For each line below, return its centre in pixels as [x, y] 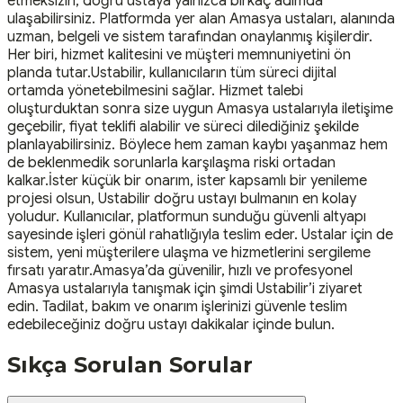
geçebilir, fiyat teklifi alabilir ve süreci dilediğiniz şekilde [183, 126]
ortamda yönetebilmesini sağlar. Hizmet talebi [155, 90]
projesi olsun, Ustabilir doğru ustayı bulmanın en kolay [182, 198]
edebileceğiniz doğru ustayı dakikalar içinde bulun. [171, 324]
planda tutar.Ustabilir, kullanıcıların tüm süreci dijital [172, 72]
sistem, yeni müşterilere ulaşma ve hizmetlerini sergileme [189, 252]
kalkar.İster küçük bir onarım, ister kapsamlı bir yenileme [187, 180]
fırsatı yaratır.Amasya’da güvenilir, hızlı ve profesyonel [180, 270]
